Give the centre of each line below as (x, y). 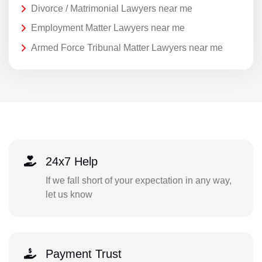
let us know (69, 195)
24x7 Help (71, 162)
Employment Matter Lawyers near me (108, 28)
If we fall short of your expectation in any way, (138, 181)
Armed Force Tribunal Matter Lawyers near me (127, 48)
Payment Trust (83, 254)
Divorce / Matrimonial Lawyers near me (112, 8)
